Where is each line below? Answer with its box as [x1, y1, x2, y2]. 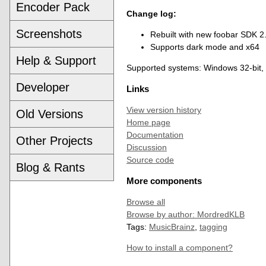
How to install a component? [126, 242, 233, 252]
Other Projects [16, 134, 93, 147]
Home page [126, 117, 170, 127]
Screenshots [16, 27, 82, 40]
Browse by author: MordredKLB [126, 209, 245, 219]
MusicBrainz [149, 221, 195, 232]
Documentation [126, 129, 183, 140]
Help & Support [16, 53, 96, 67]
